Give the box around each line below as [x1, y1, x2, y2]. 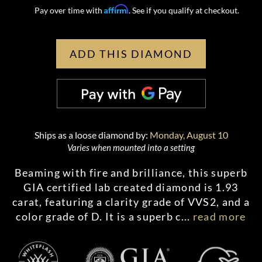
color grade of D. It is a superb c [16, 210, 181, 223]
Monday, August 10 [149, 129, 228, 140]
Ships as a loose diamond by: [34, 129, 150, 140]
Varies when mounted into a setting [67, 142, 195, 153]
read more [192, 210, 246, 223]
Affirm [104, 4, 129, 14]
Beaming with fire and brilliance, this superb [14, 166, 248, 179]
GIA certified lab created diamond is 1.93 [23, 181, 239, 194]
